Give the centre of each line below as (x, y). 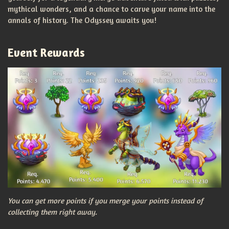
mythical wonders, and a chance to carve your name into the (111, 9)
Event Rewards (46, 52)
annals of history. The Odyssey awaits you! (82, 20)
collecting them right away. (52, 212)
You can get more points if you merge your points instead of (105, 200)
